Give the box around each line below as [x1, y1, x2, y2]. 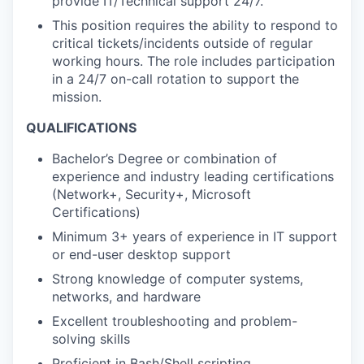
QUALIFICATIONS [26, 119, 136, 136]
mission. [52, 89, 102, 105]
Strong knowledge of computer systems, [52, 271, 303, 287]
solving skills [52, 331, 130, 347]
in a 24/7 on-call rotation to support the [52, 71, 299, 87]
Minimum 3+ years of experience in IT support [52, 228, 337, 245]
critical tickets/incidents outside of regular [52, 35, 313, 51]
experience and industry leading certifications [52, 168, 334, 184]
